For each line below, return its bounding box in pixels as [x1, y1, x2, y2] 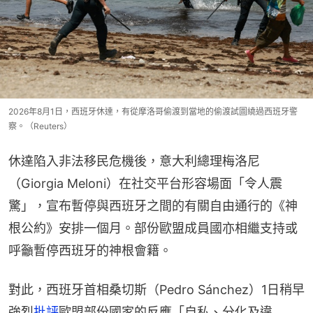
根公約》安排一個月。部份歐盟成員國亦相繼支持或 [8, 221, 298, 236]
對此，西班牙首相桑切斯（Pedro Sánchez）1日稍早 [8, 282, 305, 298]
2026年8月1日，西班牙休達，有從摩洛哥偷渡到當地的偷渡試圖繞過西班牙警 [8, 106, 298, 117]
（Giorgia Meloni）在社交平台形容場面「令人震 [8, 176, 282, 191]
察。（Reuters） [8, 121, 72, 132]
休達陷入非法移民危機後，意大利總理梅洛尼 [8, 154, 260, 169]
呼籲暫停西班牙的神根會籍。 [8, 243, 172, 259]
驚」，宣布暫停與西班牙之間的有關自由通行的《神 [8, 198, 298, 214]
